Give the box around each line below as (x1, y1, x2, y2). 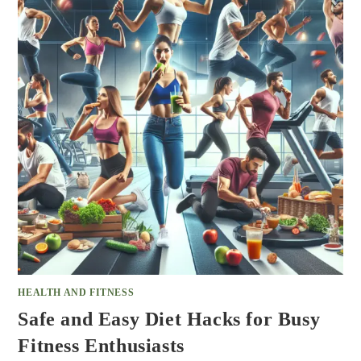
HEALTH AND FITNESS (18, 286, 135, 298)
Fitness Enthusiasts (18, 334, 185, 356)
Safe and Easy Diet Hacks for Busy (18, 308, 321, 330)
